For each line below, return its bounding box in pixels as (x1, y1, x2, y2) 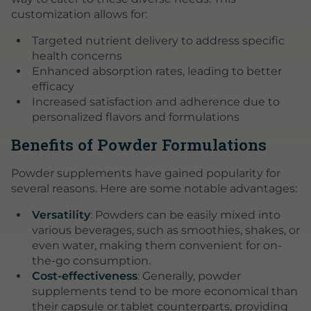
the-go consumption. (31, 253, 151, 267)
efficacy (31, 79, 74, 93)
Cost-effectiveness (31, 269, 137, 283)
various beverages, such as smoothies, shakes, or (31, 223, 300, 237)
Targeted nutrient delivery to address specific (31, 33, 285, 47)
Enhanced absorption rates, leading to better (31, 64, 282, 78)
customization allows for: (11, 7, 147, 21)
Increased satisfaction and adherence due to (31, 94, 280, 108)
